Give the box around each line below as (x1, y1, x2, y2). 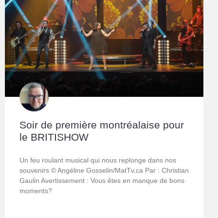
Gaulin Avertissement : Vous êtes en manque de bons (19, 177, 184, 185)
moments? (19, 187, 52, 195)
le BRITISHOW (19, 131, 89, 143)
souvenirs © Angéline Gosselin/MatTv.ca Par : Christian (19, 166, 189, 175)
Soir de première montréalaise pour (19, 119, 184, 131)
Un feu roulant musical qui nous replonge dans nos (19, 156, 176, 164)
